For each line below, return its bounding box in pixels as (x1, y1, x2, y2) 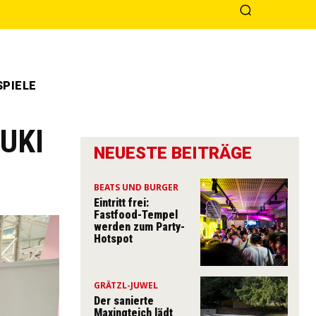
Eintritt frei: (94, 196, 149, 209)
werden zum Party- (94, 220, 185, 233)
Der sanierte (94, 293, 154, 308)
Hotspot (94, 232, 133, 245)
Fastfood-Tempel (94, 208, 178, 221)
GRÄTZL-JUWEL (94, 279, 158, 291)
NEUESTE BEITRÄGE (94, 143, 252, 163)
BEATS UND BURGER (94, 181, 178, 193)
